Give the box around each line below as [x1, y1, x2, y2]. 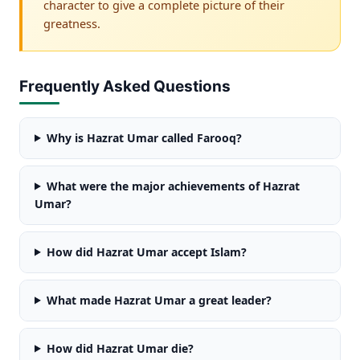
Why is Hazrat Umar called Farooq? [46, 129, 242, 145]
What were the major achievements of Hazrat [46, 178, 300, 194]
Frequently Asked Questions [19, 76, 231, 96]
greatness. [43, 14, 100, 31]
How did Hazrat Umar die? [46, 340, 194, 356]
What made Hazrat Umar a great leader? [46, 292, 272, 308]
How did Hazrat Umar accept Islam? [46, 243, 247, 260]
